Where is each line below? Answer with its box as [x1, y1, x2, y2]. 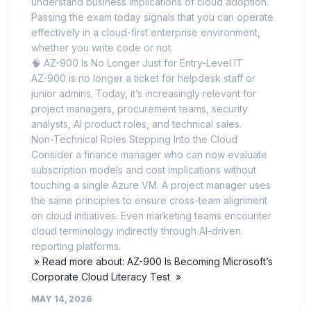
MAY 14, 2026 [31, 294, 92, 304]
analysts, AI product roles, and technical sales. [31, 118, 242, 130]
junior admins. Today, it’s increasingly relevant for [31, 87, 256, 99]
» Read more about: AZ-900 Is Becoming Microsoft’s [31, 255, 273, 267]
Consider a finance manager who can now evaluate [31, 149, 267, 160]
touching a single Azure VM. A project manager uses [31, 179, 271, 191]
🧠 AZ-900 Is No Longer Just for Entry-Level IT [31, 57, 243, 69]
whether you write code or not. [31, 42, 173, 53]
